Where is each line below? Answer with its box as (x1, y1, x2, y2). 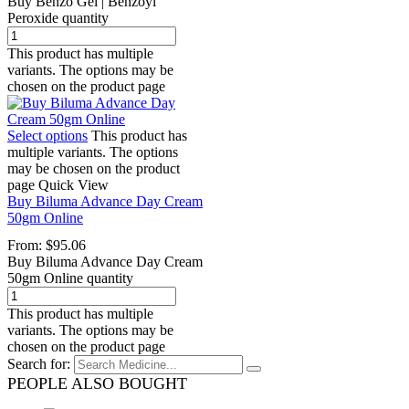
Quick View (38, 177, 109, 194)
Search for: (7, 355, 70, 372)
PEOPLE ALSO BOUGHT (7, 373, 187, 393)
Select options (7, 128, 88, 144)
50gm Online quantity (7, 269, 133, 286)
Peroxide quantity (7, 10, 109, 26)
